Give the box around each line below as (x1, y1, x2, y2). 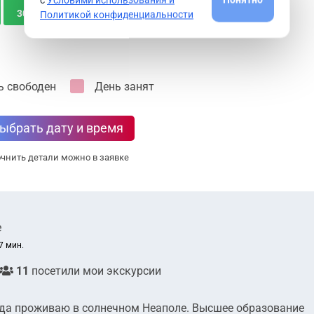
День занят (95, 79, 154, 93)
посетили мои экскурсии (29, 264, 161, 278)
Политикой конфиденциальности (40, 8, 193, 20)
